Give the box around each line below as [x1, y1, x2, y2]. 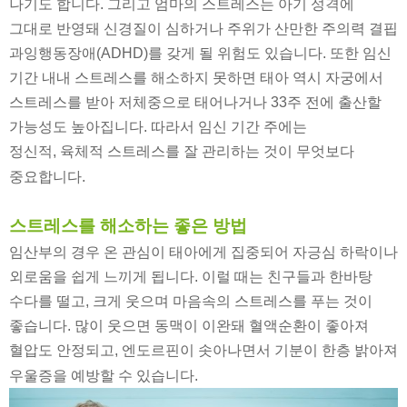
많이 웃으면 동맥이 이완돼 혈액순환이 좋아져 [74, 318, 369, 334]
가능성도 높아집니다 [9, 119, 144, 135]
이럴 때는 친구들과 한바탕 [202, 269, 372, 285]
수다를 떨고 [9, 293, 85, 310]
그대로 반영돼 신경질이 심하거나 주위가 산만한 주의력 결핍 [9, 21, 398, 37]
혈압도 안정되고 [9, 342, 114, 359]
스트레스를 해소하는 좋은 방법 [9, 216, 247, 236]
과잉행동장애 [9, 45, 96, 62]
